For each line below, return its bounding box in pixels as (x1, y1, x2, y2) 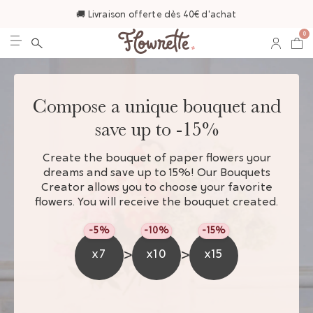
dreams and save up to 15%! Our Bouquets (43, 167, 270, 179)
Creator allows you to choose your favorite (41, 182, 272, 194)
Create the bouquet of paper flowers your (42, 152, 271, 164)
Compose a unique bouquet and (32, 94, 281, 117)
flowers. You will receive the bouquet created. (35, 196, 278, 208)
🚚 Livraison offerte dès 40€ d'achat (76, 10, 237, 20)
